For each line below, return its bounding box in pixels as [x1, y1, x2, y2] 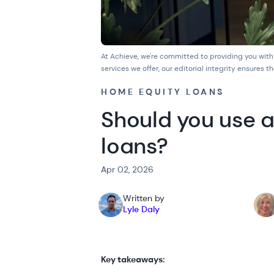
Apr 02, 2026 [101, 163, 154, 175]
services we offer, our [101, 63, 175, 73]
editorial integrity [174, 63, 236, 73]
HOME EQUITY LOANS [101, 86, 224, 97]
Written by [123, 192, 165, 204]
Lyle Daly [123, 203, 160, 215]
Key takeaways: [101, 253, 165, 265]
